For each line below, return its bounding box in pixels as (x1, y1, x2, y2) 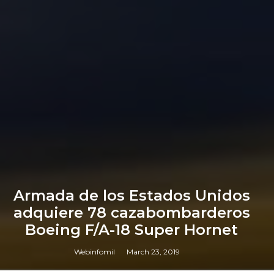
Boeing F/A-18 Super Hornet (25, 221, 239, 239)
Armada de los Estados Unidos (13, 187, 250, 205)
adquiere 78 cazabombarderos (13, 204, 250, 222)
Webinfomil (74, 247, 116, 257)
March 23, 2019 (127, 247, 180, 257)
